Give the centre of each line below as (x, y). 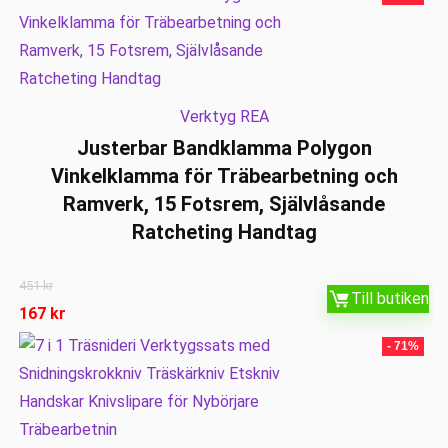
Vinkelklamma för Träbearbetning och (224, 175)
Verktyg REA (224, 116)
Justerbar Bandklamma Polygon (224, 147)
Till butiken (389, 299)
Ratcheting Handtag (224, 231)
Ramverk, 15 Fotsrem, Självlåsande (224, 203)
